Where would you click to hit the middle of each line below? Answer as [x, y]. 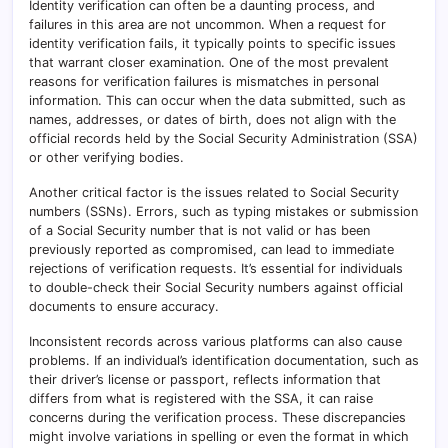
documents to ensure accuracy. [124, 306]
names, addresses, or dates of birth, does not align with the [212, 119]
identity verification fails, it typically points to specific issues [212, 43]
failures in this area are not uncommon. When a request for [207, 24]
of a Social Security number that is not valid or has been [199, 230]
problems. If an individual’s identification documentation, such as [224, 360]
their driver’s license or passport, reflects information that [205, 379]
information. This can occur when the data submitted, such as [217, 100]
